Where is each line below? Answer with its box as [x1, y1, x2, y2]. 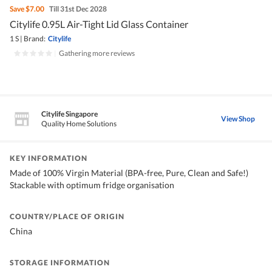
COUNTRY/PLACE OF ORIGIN [10, 212, 124, 222]
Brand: [24, 34, 46, 44]
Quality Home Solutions [41, 119, 117, 129]
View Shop [221, 114, 255, 123]
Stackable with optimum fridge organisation [10, 180, 174, 191]
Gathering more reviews [59, 49, 135, 58]
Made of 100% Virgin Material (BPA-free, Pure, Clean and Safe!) [10, 168, 248, 178]
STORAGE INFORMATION [10, 258, 110, 268]
